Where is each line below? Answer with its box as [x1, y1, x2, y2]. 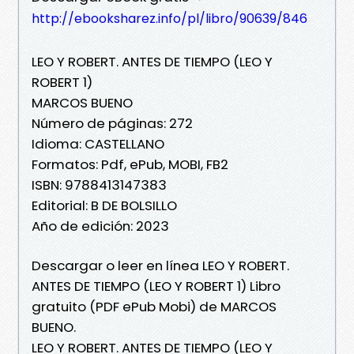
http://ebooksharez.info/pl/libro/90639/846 [32, 9, 307, 28]
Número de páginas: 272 [32, 113, 193, 133]
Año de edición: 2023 [32, 216, 169, 235]
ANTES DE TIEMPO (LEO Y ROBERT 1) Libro [32, 276, 281, 296]
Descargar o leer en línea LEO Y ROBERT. [32, 255, 289, 275]
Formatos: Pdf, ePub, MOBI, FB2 [32, 154, 228, 174]
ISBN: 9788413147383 [32, 175, 167, 194]
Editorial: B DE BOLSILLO [32, 195, 177, 215]
